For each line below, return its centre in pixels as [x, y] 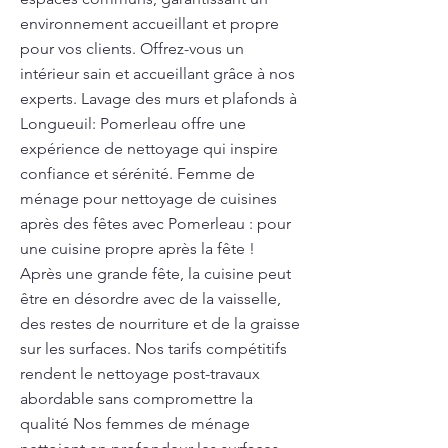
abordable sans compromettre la [136, 398]
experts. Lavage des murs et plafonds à [158, 98]
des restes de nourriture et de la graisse [160, 323]
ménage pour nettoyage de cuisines [148, 198]
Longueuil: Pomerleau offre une [133, 123]
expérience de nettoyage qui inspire [149, 148]
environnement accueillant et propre [149, 23]
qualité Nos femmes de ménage [135, 423]
